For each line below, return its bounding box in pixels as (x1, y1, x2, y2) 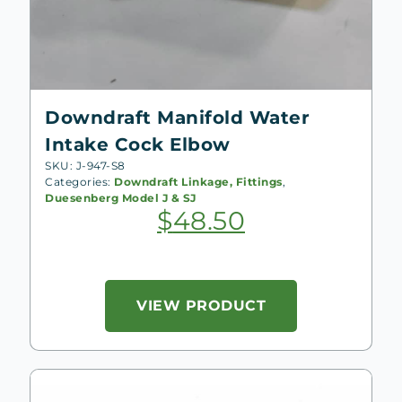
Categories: (45, 174, 114, 188)
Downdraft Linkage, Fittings (114, 174, 283, 188)
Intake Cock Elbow (45, 133, 231, 155)
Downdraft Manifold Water (45, 106, 310, 128)
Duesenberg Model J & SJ (45, 190, 197, 205)
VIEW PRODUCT (136, 296, 266, 314)
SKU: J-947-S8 (45, 158, 126, 172)
